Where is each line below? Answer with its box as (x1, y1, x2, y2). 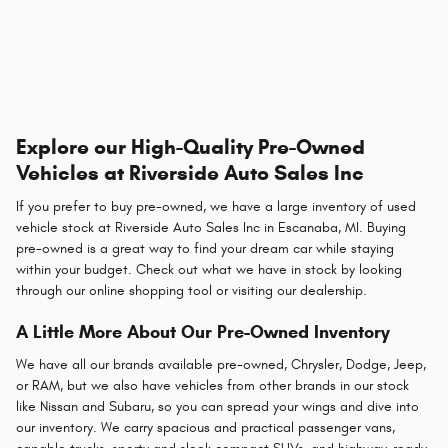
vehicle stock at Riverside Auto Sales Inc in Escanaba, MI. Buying (16, 219, 406, 237)
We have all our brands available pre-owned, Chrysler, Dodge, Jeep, (16, 355, 426, 373)
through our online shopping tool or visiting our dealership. (16, 282, 367, 300)
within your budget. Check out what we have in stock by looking (16, 261, 402, 279)
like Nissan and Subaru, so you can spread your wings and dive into (16, 397, 419, 415)
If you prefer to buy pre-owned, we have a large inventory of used (16, 198, 416, 216)
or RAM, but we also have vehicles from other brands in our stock (16, 376, 409, 394)
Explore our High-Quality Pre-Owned (16, 133, 365, 160)
